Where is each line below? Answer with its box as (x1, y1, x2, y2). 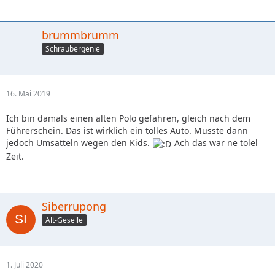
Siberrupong (42, 198, 106, 214)
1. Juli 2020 (6, 260, 43, 271)
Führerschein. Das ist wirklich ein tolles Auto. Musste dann (6, 125, 248, 137)
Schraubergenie (45, 44, 100, 55)
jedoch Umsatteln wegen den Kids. (6, 137, 152, 149)
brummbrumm (42, 27, 119, 42)
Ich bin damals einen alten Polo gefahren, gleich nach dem (6, 112, 250, 125)
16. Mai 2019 (6, 88, 50, 99)
